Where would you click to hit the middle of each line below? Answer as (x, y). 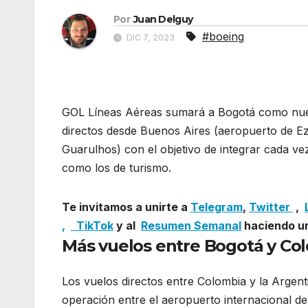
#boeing (223, 37)
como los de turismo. (118, 168)
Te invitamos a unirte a (126, 207)
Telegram (217, 207)
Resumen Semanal (191, 226)
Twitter (271, 207)
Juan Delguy (163, 20)
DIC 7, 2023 (151, 38)
